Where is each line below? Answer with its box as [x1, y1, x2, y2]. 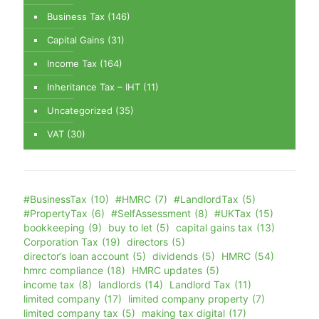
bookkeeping [23, 221, 85, 234]
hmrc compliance [23, 264, 103, 277]
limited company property [128, 293, 249, 305]
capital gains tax [176, 221, 253, 234]
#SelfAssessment [111, 207, 191, 220]
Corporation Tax [23, 236, 98, 249]
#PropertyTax [23, 207, 88, 220]
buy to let [108, 221, 152, 234]
